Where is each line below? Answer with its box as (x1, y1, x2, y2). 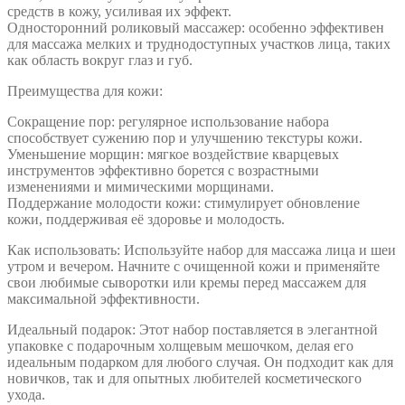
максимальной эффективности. (7, 290, 200, 306)
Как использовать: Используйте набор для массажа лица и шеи (7, 241, 396, 258)
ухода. (7, 386, 45, 402)
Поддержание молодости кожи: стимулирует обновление (7, 194, 360, 211)
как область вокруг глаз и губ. (7, 52, 193, 68)
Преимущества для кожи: (7, 82, 163, 99)
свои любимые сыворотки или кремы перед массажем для (7, 274, 366, 290)
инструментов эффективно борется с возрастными (7, 162, 319, 178)
